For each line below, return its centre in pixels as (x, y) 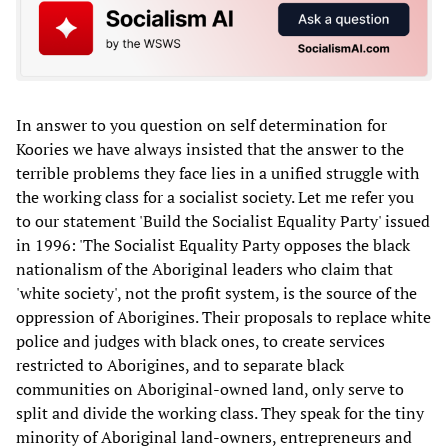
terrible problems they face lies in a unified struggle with (217, 173)
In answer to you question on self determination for (201, 125)
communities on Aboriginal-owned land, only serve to (210, 389)
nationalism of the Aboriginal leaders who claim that (204, 269)
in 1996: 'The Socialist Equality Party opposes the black (213, 245)
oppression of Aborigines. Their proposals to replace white (223, 317)
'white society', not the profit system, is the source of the (216, 293)
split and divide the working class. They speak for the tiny (220, 413)
